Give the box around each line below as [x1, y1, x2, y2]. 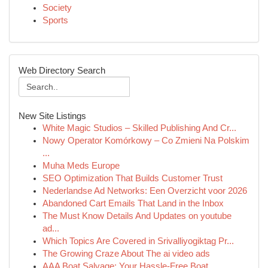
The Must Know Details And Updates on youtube [42, 211, 232, 221]
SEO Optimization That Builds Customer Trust [42, 173, 223, 183]
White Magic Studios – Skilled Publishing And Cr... [42, 123, 236, 133]
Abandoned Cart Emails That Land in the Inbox [42, 199, 224, 208]
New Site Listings [19, 111, 86, 121]
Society [42, 3, 72, 13]
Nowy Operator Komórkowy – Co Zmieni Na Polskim [42, 136, 249, 145]
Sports [42, 16, 68, 25]
